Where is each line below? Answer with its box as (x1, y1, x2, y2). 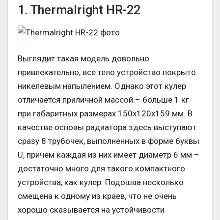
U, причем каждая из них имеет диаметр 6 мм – (18, 150, 199, 160)
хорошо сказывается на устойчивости (18, 205, 165, 215)
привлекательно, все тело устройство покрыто (18, 67, 196, 78)
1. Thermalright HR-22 (18, 3, 140, 18)
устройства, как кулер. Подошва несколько (18, 177, 184, 188)
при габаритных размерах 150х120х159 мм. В (18, 109, 192, 119)
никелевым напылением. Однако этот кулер (18, 81, 186, 91)
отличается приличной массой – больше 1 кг (18, 95, 189, 105)
